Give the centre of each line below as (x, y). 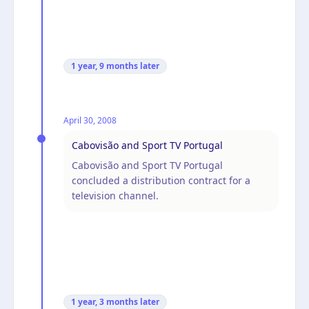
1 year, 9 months (104, 66)
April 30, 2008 (90, 120)
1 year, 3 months (104, 301)
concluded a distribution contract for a (161, 180)
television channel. (115, 195)
